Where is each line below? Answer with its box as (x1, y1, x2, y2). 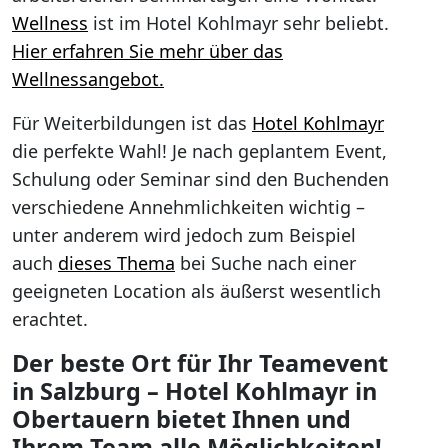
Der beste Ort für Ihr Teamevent (12, 347, 388, 379)
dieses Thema (58, 251, 175, 275)
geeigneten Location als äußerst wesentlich (12, 279, 381, 303)
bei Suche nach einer (175, 251, 356, 275)
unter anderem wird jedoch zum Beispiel (12, 223, 356, 247)
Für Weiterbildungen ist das (12, 111, 252, 135)
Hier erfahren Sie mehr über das (12, 39, 283, 63)
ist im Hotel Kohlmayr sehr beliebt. (88, 11, 389, 35)
